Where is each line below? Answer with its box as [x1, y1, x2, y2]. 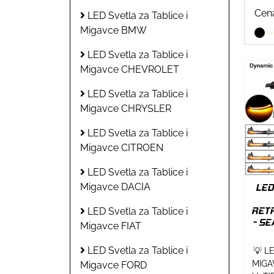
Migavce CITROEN [80, 141, 163, 154]
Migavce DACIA [80, 180, 150, 193]
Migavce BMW [80, 24, 147, 36]
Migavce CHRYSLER [80, 102, 171, 114]
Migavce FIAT [80, 220, 141, 232]
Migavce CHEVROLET [80, 63, 179, 75]
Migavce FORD [80, 259, 147, 271]
